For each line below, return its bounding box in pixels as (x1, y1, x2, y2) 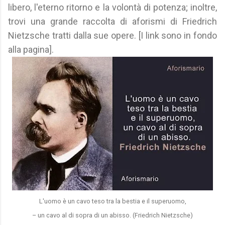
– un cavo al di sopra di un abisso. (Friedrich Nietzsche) (32, 211, 193, 219)
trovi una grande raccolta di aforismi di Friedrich (8, 16, 217, 27)
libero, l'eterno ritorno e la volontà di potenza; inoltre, (8, 2, 217, 13)
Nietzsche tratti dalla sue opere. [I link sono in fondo (8, 30, 217, 41)
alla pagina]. (8, 44, 54, 55)
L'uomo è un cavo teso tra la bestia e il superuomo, (39, 197, 186, 205)
